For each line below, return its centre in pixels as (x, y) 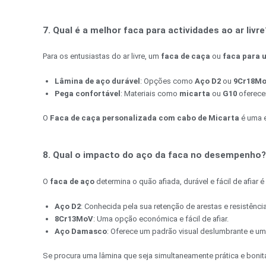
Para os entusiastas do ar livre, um (102, 56)
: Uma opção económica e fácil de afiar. (161, 219)
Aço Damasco (81, 232)
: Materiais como (150, 94)
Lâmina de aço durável (97, 81)
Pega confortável (88, 94)
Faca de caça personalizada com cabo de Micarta (145, 118)
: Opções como (167, 81)
